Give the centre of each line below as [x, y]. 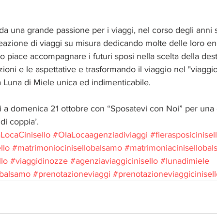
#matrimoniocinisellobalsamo [67, 148]
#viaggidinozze [39, 161]
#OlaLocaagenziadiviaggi [100, 135]
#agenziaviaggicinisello [114, 161]
